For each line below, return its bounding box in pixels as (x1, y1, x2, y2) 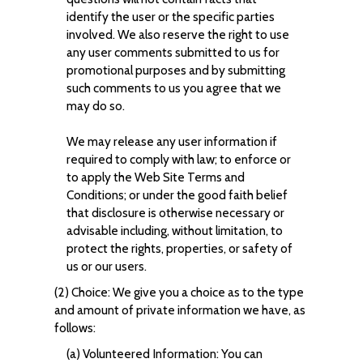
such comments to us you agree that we (66, 80, 281, 96)
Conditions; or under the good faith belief (66, 187, 288, 203)
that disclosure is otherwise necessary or (66, 205, 284, 220)
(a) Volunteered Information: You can (66, 346, 263, 361)
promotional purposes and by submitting (66, 62, 285, 78)
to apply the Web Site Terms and (66, 169, 245, 185)
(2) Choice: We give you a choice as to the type (53, 284, 304, 300)
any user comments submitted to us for (66, 45, 280, 60)
